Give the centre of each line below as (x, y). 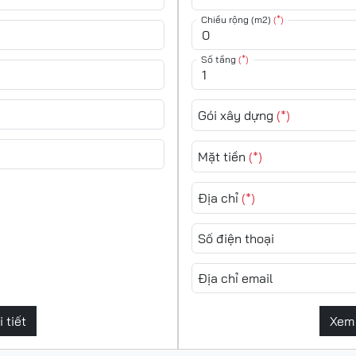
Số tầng (219, 59)
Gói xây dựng (236, 115)
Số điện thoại (236, 238)
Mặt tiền (222, 157)
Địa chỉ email (235, 278)
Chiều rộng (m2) (236, 19)
